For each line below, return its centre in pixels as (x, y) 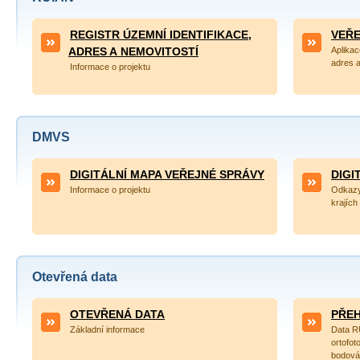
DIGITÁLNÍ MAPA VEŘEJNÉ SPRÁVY (167, 174)
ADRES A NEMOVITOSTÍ (133, 51)
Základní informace (107, 329)
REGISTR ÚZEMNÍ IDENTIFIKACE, (161, 35)
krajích (344, 202)
